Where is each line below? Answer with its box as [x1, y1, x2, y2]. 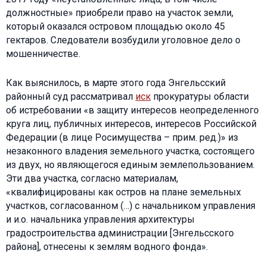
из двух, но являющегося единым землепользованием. [6, 159, 255, 170]
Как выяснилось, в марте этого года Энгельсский [6, 77, 226, 88]
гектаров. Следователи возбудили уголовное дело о [6, 34, 240, 46]
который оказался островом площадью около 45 [6, 20, 225, 32]
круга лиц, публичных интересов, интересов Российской [6, 118, 256, 129]
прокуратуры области [151, 90, 249, 102]
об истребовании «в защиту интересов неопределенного [6, 104, 259, 116]
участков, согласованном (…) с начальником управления [6, 199, 255, 211]
